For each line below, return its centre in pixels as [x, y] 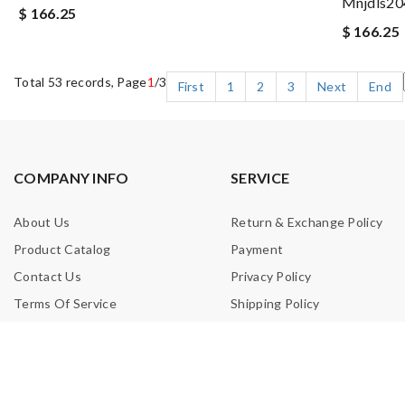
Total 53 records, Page [80, 81]
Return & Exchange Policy [307, 221]
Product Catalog [62, 249]
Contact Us [47, 276]
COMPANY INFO [71, 177]
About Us [42, 221]
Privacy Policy [271, 276]
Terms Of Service [65, 303]
